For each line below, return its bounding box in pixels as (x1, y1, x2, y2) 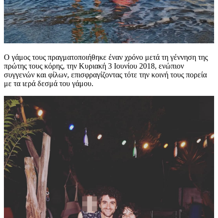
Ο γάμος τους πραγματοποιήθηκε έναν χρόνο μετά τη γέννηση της (4, 53, 208, 62)
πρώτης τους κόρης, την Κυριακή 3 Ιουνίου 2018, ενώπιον (4, 62, 184, 71)
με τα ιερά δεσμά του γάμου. (4, 79, 93, 88)
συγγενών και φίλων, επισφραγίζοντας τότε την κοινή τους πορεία (4, 71, 207, 79)
